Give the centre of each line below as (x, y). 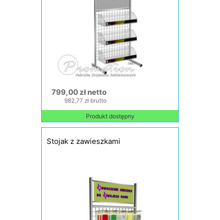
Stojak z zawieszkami (83, 141)
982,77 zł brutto (85, 101)
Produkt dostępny (110, 116)
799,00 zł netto (79, 92)
